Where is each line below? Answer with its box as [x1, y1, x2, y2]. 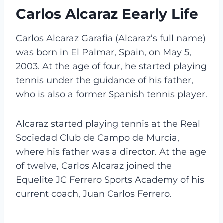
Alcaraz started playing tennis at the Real [16, 118, 200, 129]
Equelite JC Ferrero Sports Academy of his [16, 174, 204, 185]
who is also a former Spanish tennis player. [16, 88, 207, 100]
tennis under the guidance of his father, [16, 74, 193, 86]
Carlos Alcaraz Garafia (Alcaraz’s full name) [16, 32, 206, 44]
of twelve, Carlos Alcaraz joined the [16, 160, 172, 171]
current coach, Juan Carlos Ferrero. [16, 188, 172, 199]
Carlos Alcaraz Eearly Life [16, 5, 198, 22]
